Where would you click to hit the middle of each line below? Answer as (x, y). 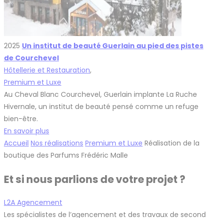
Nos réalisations (57, 143)
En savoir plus (27, 131)
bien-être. (21, 119)
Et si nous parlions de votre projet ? (95, 179)
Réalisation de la (172, 143)
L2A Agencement (33, 203)
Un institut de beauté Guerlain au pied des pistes (113, 46)
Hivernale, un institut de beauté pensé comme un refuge (101, 107)
